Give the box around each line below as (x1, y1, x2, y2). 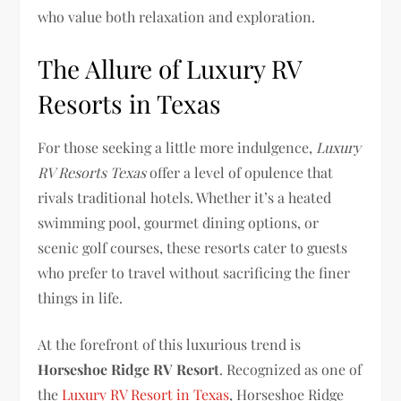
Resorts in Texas (38, 87, 222, 120)
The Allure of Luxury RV (38, 52, 303, 85)
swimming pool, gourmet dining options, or (38, 213, 320, 232)
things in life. (38, 288, 124, 307)
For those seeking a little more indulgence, (38, 138, 317, 157)
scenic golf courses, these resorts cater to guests (38, 238, 348, 257)
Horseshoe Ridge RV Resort (38, 360, 220, 379)
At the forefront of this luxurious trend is (38, 335, 302, 354)
